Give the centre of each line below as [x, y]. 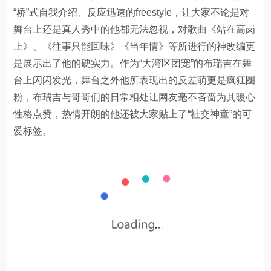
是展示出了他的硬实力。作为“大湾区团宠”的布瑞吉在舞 [133, 63]
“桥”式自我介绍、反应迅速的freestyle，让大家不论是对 [132, 12]
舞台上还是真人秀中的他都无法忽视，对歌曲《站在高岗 [135, 29]
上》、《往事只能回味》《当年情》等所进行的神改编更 [135, 46]
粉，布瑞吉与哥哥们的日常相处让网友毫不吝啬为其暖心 [135, 97]
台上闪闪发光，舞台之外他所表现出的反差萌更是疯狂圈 [135, 80]
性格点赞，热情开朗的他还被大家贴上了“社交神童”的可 [133, 114]
